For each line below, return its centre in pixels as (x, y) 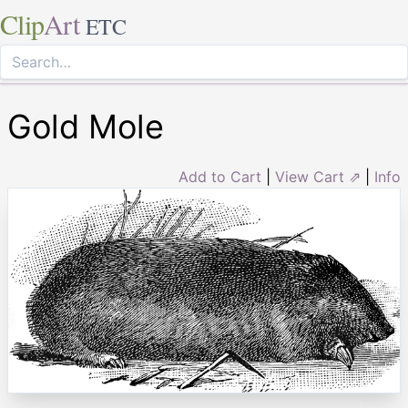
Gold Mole (86, 127)
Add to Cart (220, 177)
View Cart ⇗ (318, 177)
